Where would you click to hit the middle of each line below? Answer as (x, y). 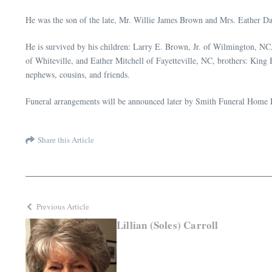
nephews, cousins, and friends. (78, 75)
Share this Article (66, 139)
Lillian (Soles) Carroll (168, 225)
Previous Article (63, 207)
